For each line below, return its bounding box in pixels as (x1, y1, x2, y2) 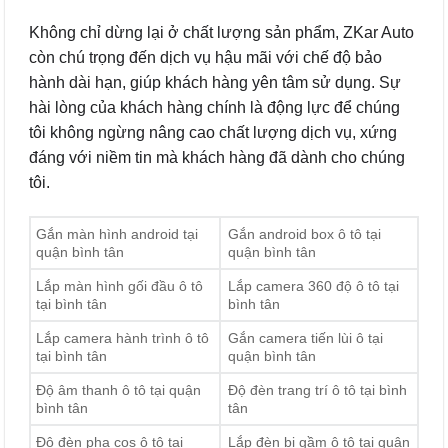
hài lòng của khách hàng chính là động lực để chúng (29, 99, 400, 117)
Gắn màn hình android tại (36, 226, 198, 243)
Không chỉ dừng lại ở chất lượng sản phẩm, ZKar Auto (29, 24, 414, 42)
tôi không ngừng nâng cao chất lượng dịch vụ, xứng (29, 124, 397, 142)
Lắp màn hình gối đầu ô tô (36, 278, 203, 295)
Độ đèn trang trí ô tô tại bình (228, 382, 408, 399)
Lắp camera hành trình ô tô (36, 330, 209, 347)
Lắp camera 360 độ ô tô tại (228, 278, 400, 295)
